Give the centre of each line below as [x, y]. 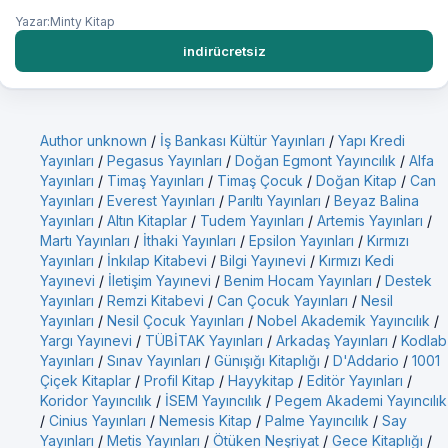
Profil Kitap [179, 381]
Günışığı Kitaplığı [267, 361]
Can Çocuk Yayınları [282, 301]
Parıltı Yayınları [274, 201]
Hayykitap [261, 381]
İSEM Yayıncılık [213, 401]
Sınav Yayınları [154, 361]
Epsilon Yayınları [301, 241]
